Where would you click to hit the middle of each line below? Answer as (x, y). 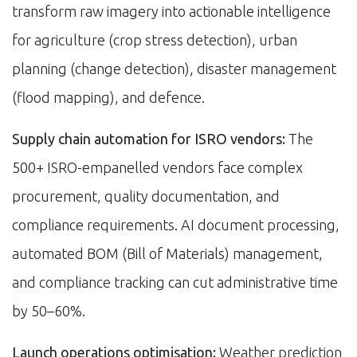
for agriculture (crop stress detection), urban (155, 39)
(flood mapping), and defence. (108, 97)
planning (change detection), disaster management (174, 68)
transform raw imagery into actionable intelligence (171, 11)
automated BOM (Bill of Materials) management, (167, 253)
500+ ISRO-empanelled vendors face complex (157, 167)
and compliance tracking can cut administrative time (175, 282)
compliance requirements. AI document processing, (176, 224)
